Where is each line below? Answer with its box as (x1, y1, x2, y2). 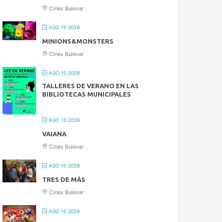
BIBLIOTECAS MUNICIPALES (42, 91, 131, 98)
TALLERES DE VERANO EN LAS (42, 82, 139, 90)
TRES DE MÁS (42, 176, 86, 183)
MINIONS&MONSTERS (42, 38, 114, 45)
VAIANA (42, 130, 67, 138)
